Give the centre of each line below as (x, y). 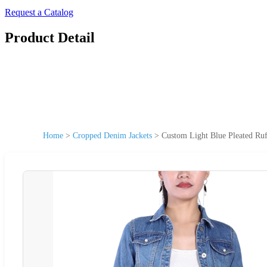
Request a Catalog (39, 12)
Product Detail (50, 37)
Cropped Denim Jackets (112, 135)
